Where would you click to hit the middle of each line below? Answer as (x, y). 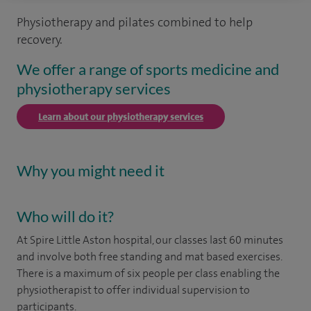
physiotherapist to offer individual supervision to (133, 290)
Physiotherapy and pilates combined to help (135, 22)
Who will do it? (65, 216)
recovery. (40, 40)
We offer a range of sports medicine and (148, 69)
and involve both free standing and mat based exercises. (149, 257)
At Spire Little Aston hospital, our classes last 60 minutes (150, 240)
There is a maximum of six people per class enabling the (148, 273)
